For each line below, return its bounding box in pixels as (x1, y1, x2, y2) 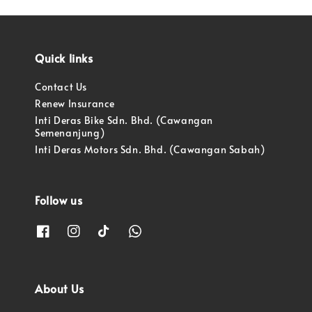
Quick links (35, 50, 93, 66)
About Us (35, 280, 84, 296)
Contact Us (35, 80, 87, 94)
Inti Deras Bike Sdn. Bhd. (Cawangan (35, 114, 214, 127)
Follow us (35, 192, 83, 208)
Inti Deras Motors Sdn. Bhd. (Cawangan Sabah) (35, 143, 265, 157)
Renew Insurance (35, 97, 115, 111)
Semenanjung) (35, 126, 105, 140)
